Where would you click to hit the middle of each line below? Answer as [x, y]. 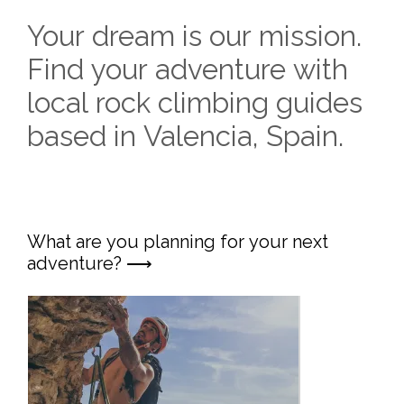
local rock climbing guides [195, 103]
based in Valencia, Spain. [185, 136]
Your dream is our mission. [194, 36]
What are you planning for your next [178, 241]
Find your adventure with [188, 69]
